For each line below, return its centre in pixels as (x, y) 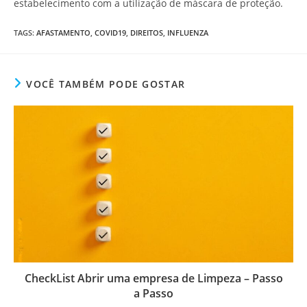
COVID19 (110, 32)
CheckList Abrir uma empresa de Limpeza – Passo (153, 278)
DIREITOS (147, 32)
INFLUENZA (188, 32)
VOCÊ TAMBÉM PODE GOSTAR (106, 84)
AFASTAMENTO (63, 32)
